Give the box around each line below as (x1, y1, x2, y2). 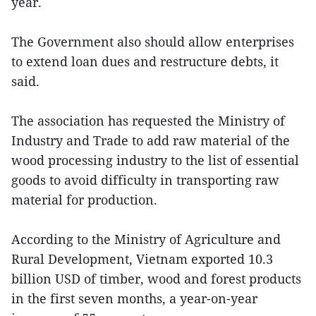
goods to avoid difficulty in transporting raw (11, 171, 279, 188)
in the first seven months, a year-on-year (11, 289, 257, 307)
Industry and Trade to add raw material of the (11, 131, 290, 149)
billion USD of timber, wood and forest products (11, 269, 301, 287)
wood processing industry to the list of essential (11, 151, 299, 169)
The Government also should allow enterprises (11, 32, 294, 50)
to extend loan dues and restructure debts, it (11, 52, 279, 70)
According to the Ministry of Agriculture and (11, 230, 281, 248)
